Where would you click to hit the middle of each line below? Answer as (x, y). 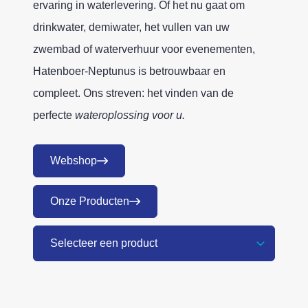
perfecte (53, 115)
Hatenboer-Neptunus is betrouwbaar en (129, 71)
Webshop (74, 160)
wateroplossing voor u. (129, 115)
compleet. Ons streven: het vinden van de (133, 93)
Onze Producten (90, 201)
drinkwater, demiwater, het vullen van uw (131, 27)
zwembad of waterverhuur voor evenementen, (144, 49)
